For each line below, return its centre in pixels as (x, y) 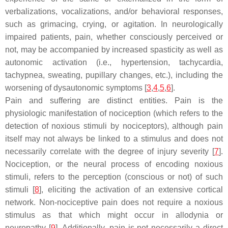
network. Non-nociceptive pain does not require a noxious (114, 202)
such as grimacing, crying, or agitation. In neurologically (114, 24)
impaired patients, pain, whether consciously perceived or (114, 37)
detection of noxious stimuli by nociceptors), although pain (114, 126)
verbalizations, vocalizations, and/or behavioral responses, (114, 11)
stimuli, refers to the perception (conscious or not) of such (114, 177)
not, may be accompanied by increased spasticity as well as (114, 50)
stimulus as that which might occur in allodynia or (114, 215)
